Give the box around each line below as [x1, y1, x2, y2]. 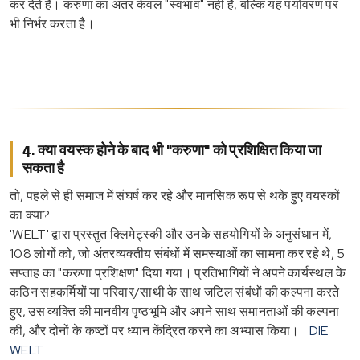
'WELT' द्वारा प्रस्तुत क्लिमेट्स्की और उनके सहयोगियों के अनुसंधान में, [10, 225, 333, 243]
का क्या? [10, 206, 51, 223]
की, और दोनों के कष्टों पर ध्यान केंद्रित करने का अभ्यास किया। [10, 321, 300, 339]
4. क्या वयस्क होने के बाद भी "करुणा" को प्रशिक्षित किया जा [22, 141, 322, 159]
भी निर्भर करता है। [10, 14, 95, 32]
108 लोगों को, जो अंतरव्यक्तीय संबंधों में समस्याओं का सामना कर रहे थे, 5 [10, 244, 346, 262]
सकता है [22, 158, 65, 177]
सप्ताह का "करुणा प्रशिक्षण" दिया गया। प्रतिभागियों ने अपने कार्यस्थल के [10, 264, 346, 281]
